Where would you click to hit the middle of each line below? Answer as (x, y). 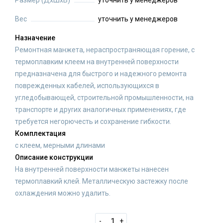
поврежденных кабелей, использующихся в (87, 86)
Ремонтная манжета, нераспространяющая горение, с (105, 50)
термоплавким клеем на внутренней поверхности (97, 62)
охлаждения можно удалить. (63, 193)
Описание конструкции (54, 157)
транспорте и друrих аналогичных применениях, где (101, 110)
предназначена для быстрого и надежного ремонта (101, 74)
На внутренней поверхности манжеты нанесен (92, 169)
